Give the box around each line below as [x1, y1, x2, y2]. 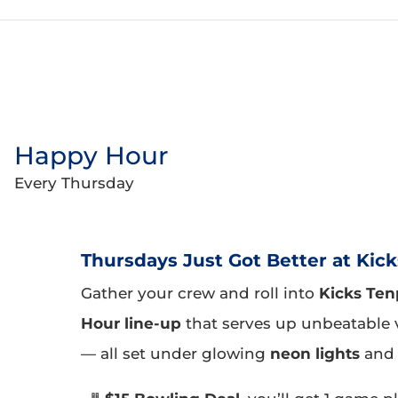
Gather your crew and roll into [80, 283, 319, 302]
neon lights [269, 344, 360, 362]
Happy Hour [14, 140, 169, 171]
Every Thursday [14, 174, 135, 192]
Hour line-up [80, 314, 181, 332]
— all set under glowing [80, 344, 270, 362]
